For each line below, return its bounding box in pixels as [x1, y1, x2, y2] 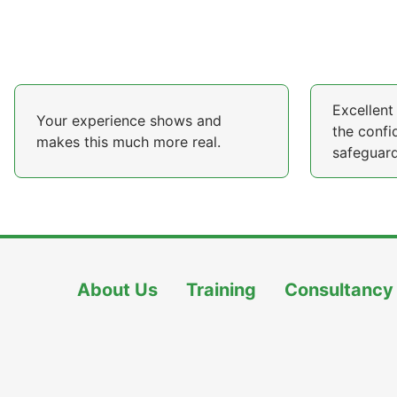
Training [186, 279, 256, 300]
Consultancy [284, 279, 393, 300]
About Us [77, 279, 158, 300]
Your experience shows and [36, 112, 222, 129]
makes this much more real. [36, 133, 221, 151]
